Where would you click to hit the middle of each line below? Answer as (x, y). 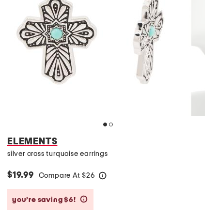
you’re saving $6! (45, 200)
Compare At (60, 176)
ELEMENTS (32, 141)
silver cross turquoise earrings (58, 154)
